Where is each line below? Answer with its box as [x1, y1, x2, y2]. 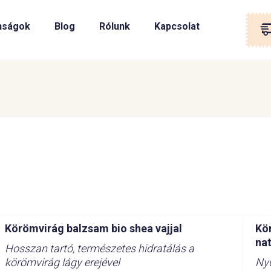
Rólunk [99, 21, 130, 32]
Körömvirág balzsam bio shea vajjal [4, 222, 182, 235]
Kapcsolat [154, 21, 200, 32]
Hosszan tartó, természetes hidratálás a [4, 242, 194, 255]
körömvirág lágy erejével [4, 256, 120, 269]
